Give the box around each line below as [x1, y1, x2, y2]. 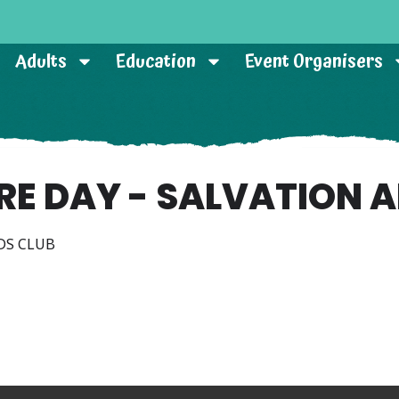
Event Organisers [245, 47, 384, 76]
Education [116, 47, 197, 76]
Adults [15, 47, 68, 76]
